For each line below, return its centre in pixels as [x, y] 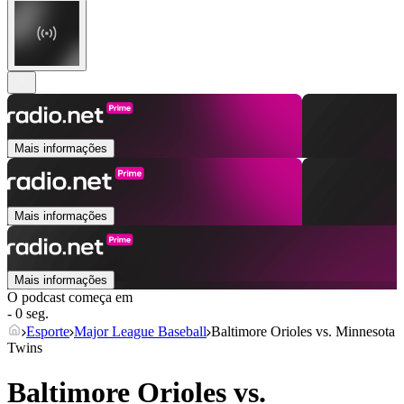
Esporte [48, 332]
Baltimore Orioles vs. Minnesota [303, 332]
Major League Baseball [140, 332]
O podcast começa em [70, 298]
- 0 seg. [28, 314]
